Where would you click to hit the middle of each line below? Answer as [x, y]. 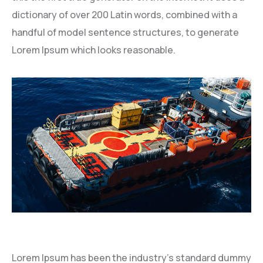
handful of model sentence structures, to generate [125, 33]
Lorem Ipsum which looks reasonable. [94, 50]
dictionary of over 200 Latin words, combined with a [124, 15]
